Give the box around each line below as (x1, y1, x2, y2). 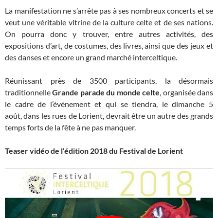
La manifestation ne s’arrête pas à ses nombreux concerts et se (5, 6, 213, 16)
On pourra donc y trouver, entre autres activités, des (5, 29, 213, 39)
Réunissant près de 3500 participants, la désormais (5, 76, 213, 86)
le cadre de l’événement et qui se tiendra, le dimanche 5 (5, 99, 213, 109)
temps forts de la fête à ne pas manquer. (5, 123, 136, 132)
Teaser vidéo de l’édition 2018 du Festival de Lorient (5, 146, 183, 156)
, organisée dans (160, 88, 214, 97)
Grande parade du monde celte (52, 88, 160, 97)
